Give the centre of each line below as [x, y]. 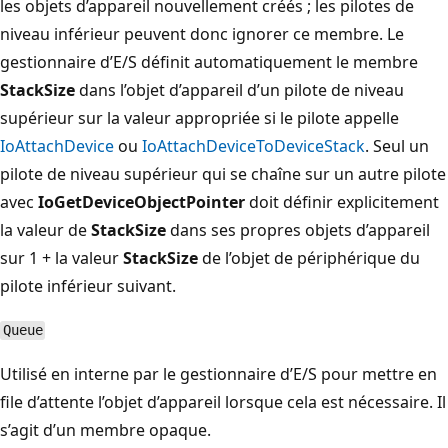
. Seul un [397, 145]
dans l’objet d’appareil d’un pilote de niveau [239, 89]
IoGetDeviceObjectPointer [141, 201]
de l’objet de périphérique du [309, 257]
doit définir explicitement [342, 201]
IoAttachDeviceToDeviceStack [253, 145]
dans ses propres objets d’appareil [298, 229]
